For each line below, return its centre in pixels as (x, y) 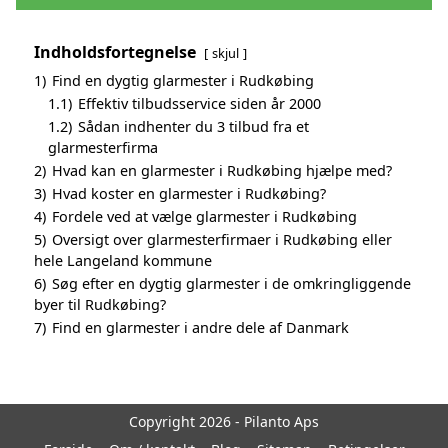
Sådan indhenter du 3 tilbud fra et (193, 126)
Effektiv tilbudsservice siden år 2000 (199, 103)
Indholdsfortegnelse (115, 51)
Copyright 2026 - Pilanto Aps (224, 421)
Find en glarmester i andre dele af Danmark (200, 327)
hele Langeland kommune (123, 260)
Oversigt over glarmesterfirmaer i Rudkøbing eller (222, 239)
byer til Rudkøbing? (100, 304)
